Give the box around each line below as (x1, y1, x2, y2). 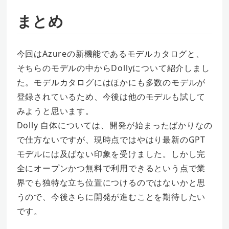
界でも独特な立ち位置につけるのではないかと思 (16, 176, 206, 188)
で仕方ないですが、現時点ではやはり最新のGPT (16, 133, 205, 145)
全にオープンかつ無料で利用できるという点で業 (16, 162, 206, 174)
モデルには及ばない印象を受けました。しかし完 (16, 148, 206, 159)
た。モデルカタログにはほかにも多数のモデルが (16, 76, 206, 88)
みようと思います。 (16, 105, 94, 117)
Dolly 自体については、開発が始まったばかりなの (16, 119, 213, 131)
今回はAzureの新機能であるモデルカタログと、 (16, 48, 204, 59)
